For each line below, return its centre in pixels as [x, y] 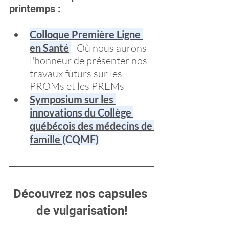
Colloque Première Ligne [86, 35]
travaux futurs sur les [77, 74]
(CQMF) [81, 139]
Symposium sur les [73, 99]
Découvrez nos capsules [82, 194]
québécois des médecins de [92, 126]
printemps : [35, 9]
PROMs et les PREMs [77, 86]
